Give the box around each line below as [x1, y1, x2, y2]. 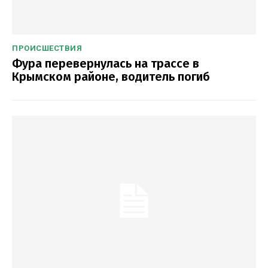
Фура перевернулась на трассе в [12, 56, 199, 71]
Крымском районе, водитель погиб [12, 69, 210, 84]
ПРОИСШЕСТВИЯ [12, 43, 82, 53]
